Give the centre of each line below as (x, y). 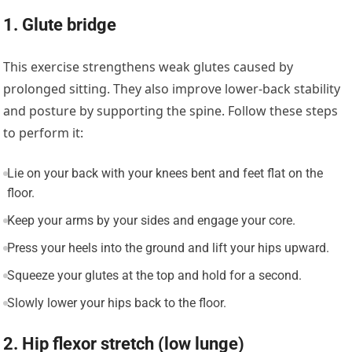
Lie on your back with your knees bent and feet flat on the (165, 173)
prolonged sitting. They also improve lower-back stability (172, 88)
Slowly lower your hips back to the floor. (116, 302)
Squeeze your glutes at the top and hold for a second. (154, 275)
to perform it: (44, 132)
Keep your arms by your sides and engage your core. (151, 220)
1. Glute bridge (60, 24)
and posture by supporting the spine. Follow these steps (171, 110)
